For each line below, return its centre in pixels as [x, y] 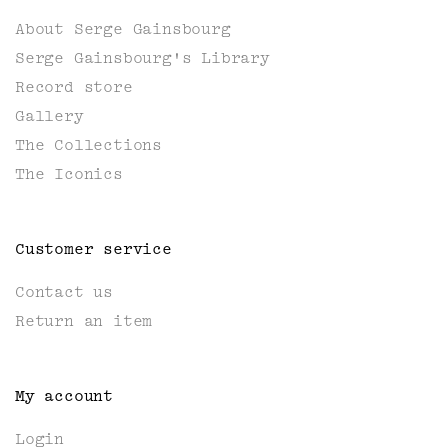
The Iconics [69, 174]
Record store [74, 87]
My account [64, 396]
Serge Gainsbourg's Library [142, 58]
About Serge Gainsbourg [123, 29]
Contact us [64, 292]
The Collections [88, 145]
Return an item [84, 321]
